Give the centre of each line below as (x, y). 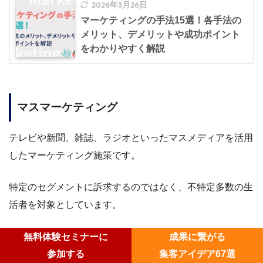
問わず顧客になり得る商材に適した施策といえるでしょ (126, 254)
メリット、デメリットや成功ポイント (160, 34)
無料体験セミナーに (66, 237)
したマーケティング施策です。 (75, 155)
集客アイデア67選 (197, 254)
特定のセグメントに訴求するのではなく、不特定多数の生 (131, 187)
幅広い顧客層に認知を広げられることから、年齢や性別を (131, 236)
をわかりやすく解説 (123, 48)
